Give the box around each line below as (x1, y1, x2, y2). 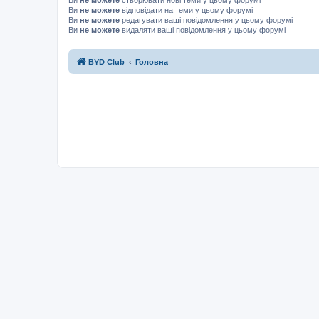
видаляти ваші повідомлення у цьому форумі (120, 25, 286, 34)
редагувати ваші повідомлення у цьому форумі (120, 15, 293, 24)
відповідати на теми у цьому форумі (120, 5, 253, 14)
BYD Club (88, 58, 125, 66)
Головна (135, 58, 168, 66)
